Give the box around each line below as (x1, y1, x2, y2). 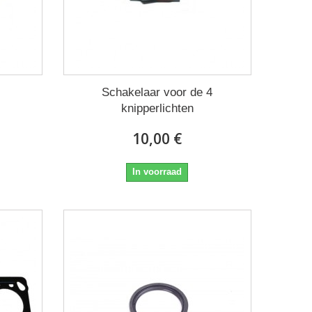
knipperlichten (120, 101, 194, 115)
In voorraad (132, 166, 182, 177)
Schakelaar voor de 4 (102, 85, 213, 99)
